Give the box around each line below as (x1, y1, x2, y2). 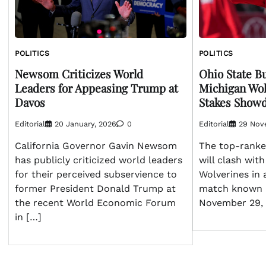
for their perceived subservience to (15, 168, 177, 180)
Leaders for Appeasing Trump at (15, 80, 178, 96)
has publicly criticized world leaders (15, 154, 182, 166)
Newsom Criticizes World (15, 65, 143, 81)
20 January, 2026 (55, 119, 116, 128)
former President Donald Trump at (15, 182, 176, 194)
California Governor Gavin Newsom (15, 140, 177, 151)
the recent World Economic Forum (15, 197, 176, 208)
